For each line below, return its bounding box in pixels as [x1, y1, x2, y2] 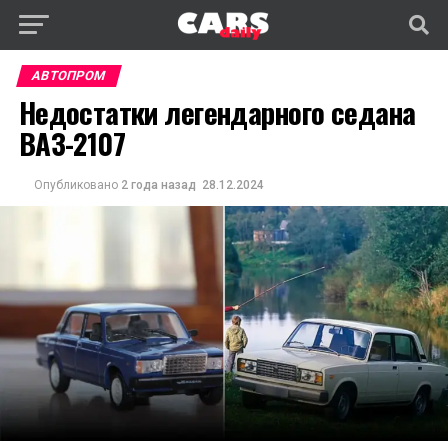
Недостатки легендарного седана [18, 91, 416, 133]
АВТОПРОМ [29, 68, 108, 83]
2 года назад [120, 178, 196, 192]
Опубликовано [33, 178, 118, 192]
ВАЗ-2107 [18, 122, 126, 164]
